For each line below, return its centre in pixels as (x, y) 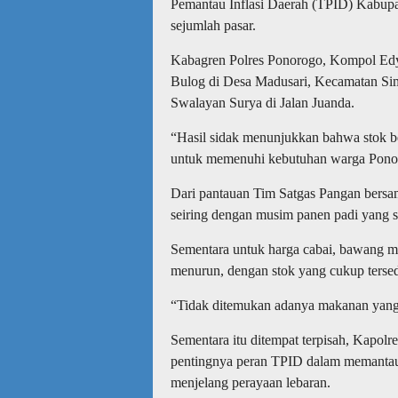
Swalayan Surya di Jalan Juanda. (263, 103)
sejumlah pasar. (213, 25)
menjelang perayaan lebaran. (251, 382)
